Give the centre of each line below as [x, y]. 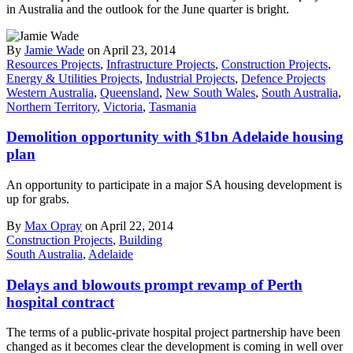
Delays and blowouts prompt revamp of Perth [154, 284]
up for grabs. [38, 199]
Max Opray [53, 225]
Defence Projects [283, 78]
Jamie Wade [54, 50]
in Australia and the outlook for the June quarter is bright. [148, 9]
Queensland [130, 92]
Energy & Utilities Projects [73, 78]
